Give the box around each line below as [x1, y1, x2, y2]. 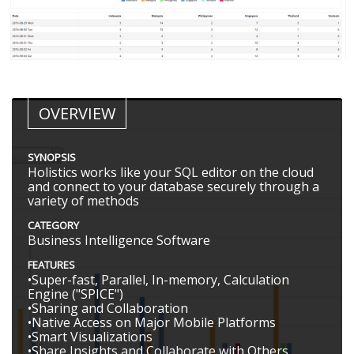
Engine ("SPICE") [28, 284, 123, 303]
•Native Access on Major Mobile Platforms [28, 313, 276, 331]
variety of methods [28, 191, 139, 209]
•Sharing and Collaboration [28, 299, 188, 317]
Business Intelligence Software [28, 231, 210, 249]
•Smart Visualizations [28, 327, 153, 345]
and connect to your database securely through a [28, 177, 319, 195]
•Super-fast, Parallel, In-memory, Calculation [28, 270, 289, 288]
